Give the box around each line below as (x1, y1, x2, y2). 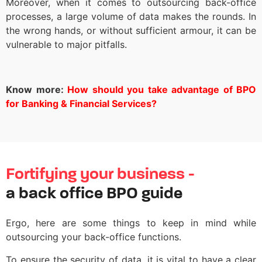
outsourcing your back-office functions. (6, 231, 184, 243)
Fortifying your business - (6, 167, 195, 184)
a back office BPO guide (6, 186, 182, 203)
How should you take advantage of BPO (67, 84, 256, 96)
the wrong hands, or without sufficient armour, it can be (6, 25, 256, 37)
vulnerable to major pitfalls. (6, 39, 127, 51)
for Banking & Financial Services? (6, 98, 157, 110)
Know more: (6, 84, 67, 96)
